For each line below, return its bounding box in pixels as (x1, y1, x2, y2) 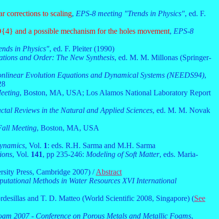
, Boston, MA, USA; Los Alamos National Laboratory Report (20, 88, 211, 97)
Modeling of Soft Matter (86, 150, 159, 158)
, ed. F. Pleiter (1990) (49, 44, 114, 53)
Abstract (96, 168, 122, 176)
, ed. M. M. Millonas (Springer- (114, 53, 211, 62)
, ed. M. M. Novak (153, 106, 210, 114)
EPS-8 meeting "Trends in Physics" (76, 9, 185, 18)
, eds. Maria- (159, 150, 198, 158)
